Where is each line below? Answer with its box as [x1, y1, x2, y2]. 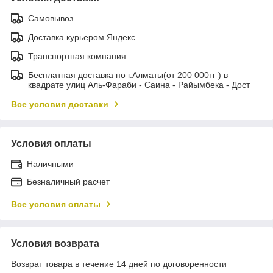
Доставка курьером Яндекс [28, 32, 135, 42]
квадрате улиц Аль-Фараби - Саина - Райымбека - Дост [28, 79, 250, 90]
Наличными [27, 158, 74, 169]
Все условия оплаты [11, 199, 101, 209]
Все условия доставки [11, 99, 108, 109]
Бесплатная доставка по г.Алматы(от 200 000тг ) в [28, 69, 228, 80]
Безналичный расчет [27, 176, 110, 186]
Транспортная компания [28, 51, 126, 61]
